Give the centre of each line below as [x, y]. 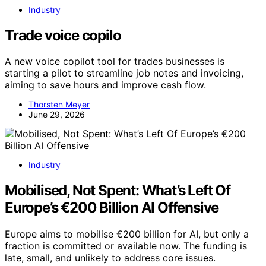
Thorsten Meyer [59, 104]
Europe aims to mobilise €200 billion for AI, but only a [127, 234]
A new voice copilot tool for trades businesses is [115, 61]
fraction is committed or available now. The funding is [126, 246]
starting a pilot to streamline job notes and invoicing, [124, 73]
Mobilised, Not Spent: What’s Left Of [118, 191]
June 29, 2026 [57, 115]
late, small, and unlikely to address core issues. [110, 258]
